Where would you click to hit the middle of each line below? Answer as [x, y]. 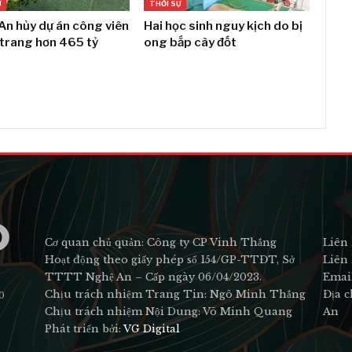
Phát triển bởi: [84, 328]
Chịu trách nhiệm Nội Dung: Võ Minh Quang [169, 311]
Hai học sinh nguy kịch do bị [224, 26]
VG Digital [152, 328]
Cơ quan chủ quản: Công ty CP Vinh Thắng [161, 242]
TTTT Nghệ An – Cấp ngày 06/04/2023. [154, 277]
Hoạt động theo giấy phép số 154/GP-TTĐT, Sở [170, 259]
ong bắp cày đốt [191, 42]
